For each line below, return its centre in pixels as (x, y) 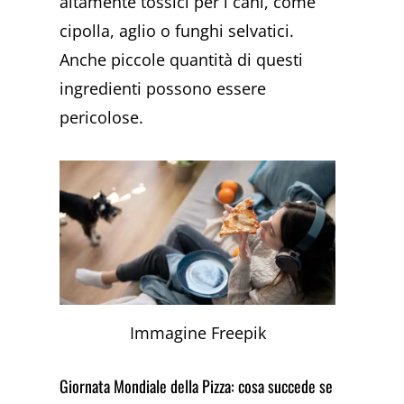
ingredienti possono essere (163, 89)
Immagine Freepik (197, 332)
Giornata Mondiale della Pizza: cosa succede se (197, 386)
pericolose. (102, 118)
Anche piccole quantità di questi (182, 60)
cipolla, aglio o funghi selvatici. (177, 31)
